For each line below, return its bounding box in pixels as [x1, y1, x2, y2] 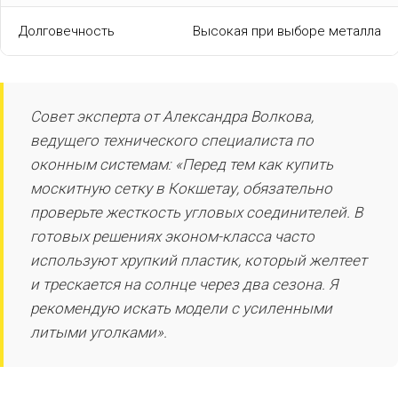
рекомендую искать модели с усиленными [30, 298, 332, 317]
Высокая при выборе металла [193, 22, 381, 39]
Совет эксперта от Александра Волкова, [30, 107, 314, 125]
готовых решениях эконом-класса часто [30, 227, 314, 245]
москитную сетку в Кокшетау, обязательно [30, 179, 332, 197]
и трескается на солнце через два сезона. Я [30, 275, 338, 293]
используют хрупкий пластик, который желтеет [30, 251, 367, 269]
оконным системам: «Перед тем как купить [30, 155, 333, 173]
